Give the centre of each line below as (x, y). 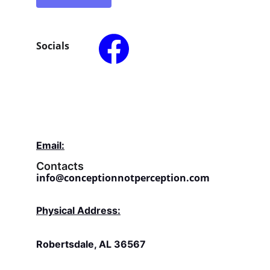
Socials (53, 46)
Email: (50, 145)
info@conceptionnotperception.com (123, 178)
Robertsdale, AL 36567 (91, 244)
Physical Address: (78, 210)
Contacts (60, 166)
